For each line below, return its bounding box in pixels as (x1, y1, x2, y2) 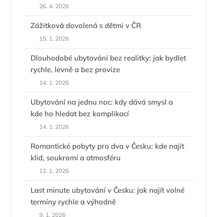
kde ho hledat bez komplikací (31, 109, 129, 118)
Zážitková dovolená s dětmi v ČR (31, 21, 141, 30)
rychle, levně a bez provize (31, 65, 121, 74)
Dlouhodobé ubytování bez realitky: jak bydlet (31, 53, 186, 62)
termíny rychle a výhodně (31, 197, 116, 206)
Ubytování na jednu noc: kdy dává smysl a (31, 97, 173, 107)
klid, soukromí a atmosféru (31, 153, 121, 162)
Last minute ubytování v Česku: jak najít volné (31, 186, 185, 195)
